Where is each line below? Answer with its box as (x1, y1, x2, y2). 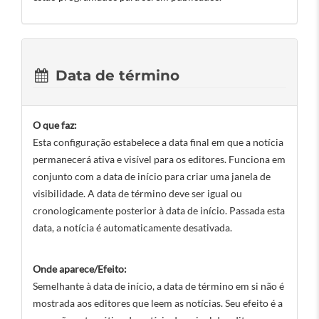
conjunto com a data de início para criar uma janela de (33, 170, 271, 182)
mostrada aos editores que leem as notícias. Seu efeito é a (33, 297, 283, 309)
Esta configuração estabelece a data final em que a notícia (33, 136, 283, 148)
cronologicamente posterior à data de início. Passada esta (33, 204, 285, 216)
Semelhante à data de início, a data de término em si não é (33, 280, 284, 292)
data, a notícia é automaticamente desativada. (33, 221, 232, 234)
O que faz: (33, 119, 77, 131)
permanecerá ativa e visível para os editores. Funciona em (33, 153, 286, 165)
